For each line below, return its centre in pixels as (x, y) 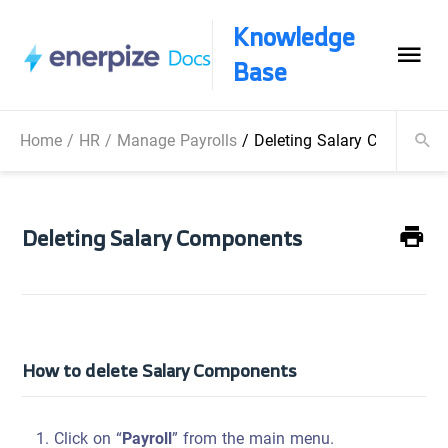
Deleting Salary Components (162, 237)
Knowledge (293, 37)
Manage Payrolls (177, 140)
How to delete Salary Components (160, 370)
